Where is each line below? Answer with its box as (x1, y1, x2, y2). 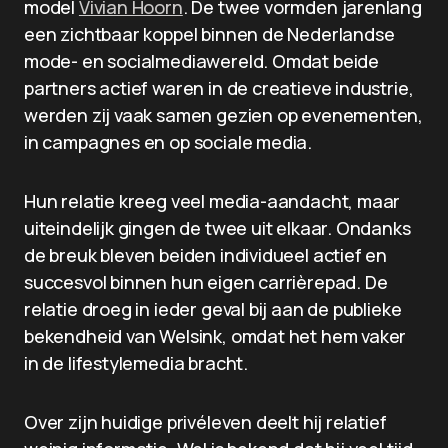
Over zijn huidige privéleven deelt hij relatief (24, 410, 387, 434)
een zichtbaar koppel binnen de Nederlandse (24, 22, 395, 46)
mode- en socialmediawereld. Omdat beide (24, 49, 379, 73)
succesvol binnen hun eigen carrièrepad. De (24, 270, 388, 294)
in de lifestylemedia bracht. (24, 351, 248, 375)
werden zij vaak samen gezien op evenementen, (24, 103, 424, 127)
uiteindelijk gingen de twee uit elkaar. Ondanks (24, 216, 411, 240)
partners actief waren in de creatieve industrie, (24, 76, 414, 100)
